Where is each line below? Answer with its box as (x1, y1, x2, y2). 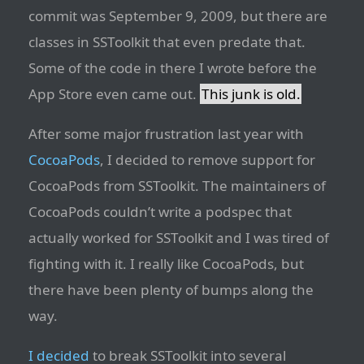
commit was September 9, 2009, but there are (28, 6, 327, 26)
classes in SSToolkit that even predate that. (28, 32, 305, 52)
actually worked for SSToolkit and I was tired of (28, 228, 329, 248)
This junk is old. (201, 84, 301, 104)
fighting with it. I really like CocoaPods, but (28, 254, 304, 274)
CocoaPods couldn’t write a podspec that (28, 202, 292, 222)
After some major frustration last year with (28, 124, 304, 144)
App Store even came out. (28, 84, 200, 104)
